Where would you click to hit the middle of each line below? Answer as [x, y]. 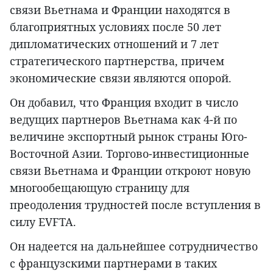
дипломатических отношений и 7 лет [114, 44]
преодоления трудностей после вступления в [135, 204]
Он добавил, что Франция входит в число [124, 102]
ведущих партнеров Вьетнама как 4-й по [123, 119]
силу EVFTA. [43, 222]
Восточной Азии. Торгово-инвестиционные [129, 153]
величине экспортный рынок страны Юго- [129, 136]
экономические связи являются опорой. [121, 78]
